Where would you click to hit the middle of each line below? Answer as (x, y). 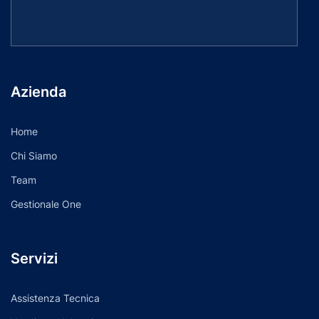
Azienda (38, 91)
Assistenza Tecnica (55, 298)
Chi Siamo (34, 155)
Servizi (34, 258)
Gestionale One (46, 204)
